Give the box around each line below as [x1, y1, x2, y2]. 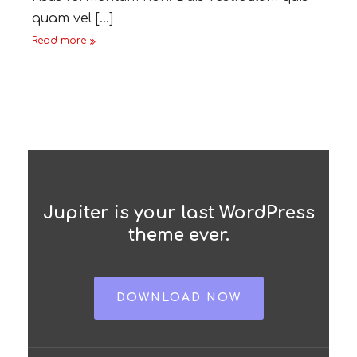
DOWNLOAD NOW [116, 292, 241, 304]
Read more [32, 35, 86, 46]
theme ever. [127, 226, 229, 245]
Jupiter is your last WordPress [42, 203, 315, 222]
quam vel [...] [32, 11, 113, 25]
